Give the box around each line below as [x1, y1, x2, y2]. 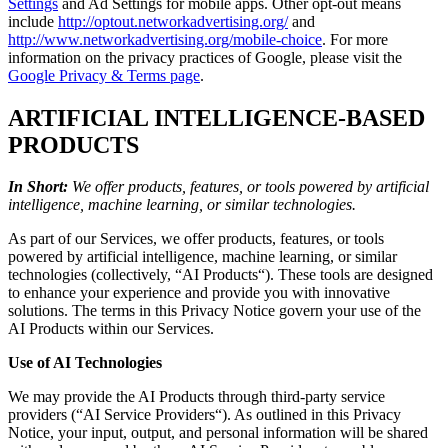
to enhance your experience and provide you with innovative [8, 284, 390, 302]
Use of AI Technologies [8, 354, 162, 372]
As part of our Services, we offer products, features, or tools [8, 230, 384, 248]
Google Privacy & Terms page [8, 66, 200, 84]
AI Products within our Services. [8, 320, 214, 338]
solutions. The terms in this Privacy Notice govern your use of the [8, 302, 421, 320]
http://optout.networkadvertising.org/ [58, 12, 288, 30]
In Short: [8, 178, 68, 196]
